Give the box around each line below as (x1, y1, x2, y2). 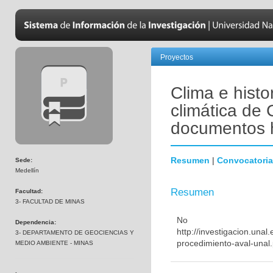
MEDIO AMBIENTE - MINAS (15, 239, 93, 246)
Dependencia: (15, 219, 56, 225)
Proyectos (160, 53, 193, 62)
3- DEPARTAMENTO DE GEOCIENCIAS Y (15, 229, 134, 236)
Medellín (15, 167, 39, 174)
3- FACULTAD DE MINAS (15, 198, 85, 205)
